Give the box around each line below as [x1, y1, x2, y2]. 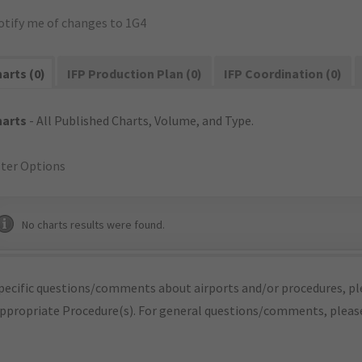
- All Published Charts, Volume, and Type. [27, 112, 254, 128]
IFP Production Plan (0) [67, 65, 203, 82]
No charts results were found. [22, 217, 165, 232]
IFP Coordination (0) [224, 65, 343, 82]
